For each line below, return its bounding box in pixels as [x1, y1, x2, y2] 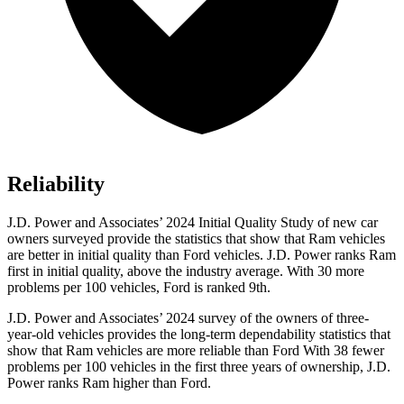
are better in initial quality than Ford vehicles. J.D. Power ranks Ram [7, 246, 396, 262]
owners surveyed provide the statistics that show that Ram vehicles [7, 230, 385, 246]
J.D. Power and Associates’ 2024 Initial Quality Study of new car [7, 214, 378, 230]
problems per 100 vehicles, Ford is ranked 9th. [7, 279, 271, 295]
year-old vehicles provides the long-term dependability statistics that [7, 326, 390, 342]
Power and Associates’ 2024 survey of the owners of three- [31, 309, 369, 326]
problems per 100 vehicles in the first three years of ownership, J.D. [7, 358, 390, 374]
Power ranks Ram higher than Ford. [7, 374, 211, 390]
